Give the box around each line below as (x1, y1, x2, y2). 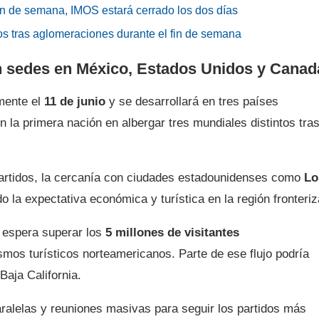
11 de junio (44, 95, 105, 109)
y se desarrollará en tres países (105, 95, 278, 109)
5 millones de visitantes (105, 226, 239, 240)
